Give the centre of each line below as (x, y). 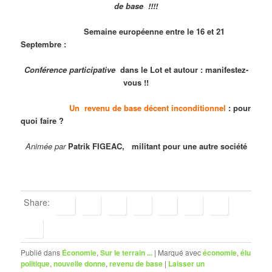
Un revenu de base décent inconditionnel (143, 107)
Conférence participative (70, 69)
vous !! (136, 82)
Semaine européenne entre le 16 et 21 (123, 31)
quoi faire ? (42, 120)
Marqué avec (180, 252)
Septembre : (44, 44)
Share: (37, 202)
